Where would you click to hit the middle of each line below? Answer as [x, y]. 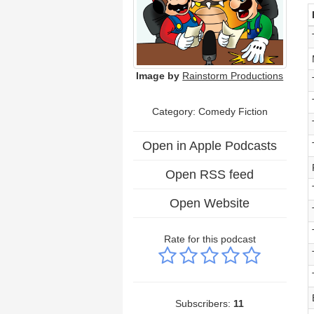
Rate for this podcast [210, 239]
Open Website [210, 203]
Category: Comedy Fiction [210, 111]
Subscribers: [205, 303]
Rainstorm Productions [233, 75]
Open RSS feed [210, 174]
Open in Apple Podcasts [210, 145]
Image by [158, 75]
